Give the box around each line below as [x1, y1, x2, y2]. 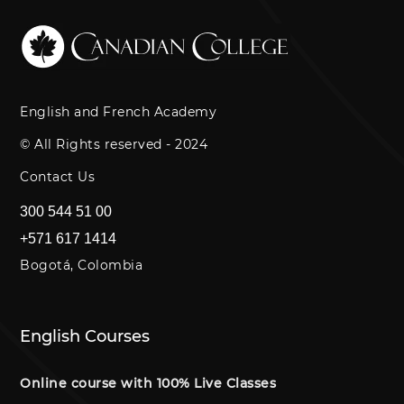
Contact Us [20, 168, 96, 185]
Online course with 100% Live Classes [20, 374, 277, 391]
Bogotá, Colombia [20, 256, 143, 273]
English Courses [20, 326, 151, 346]
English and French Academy [20, 103, 217, 120]
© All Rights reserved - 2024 [20, 135, 208, 152]
